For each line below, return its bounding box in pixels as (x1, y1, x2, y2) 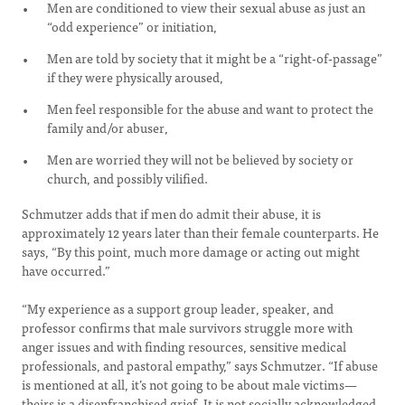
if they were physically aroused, (47, 67, 223, 87)
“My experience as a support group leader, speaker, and (22, 298, 334, 318)
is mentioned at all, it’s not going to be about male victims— (22, 374, 357, 394)
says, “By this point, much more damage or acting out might (22, 241, 360, 261)
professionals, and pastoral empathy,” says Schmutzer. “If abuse (22, 355, 378, 375)
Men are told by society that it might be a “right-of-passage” (47, 48, 382, 68)
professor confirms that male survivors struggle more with (22, 317, 353, 337)
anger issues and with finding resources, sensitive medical (22, 336, 346, 356)
